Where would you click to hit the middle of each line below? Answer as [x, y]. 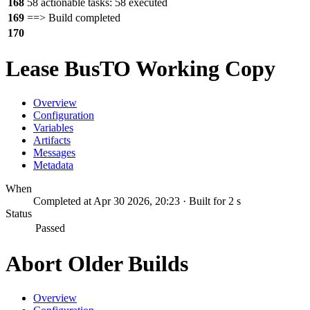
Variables [53, 127]
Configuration [64, 115]
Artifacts [52, 140]
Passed [50, 228]
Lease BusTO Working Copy [140, 69]
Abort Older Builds [97, 264]
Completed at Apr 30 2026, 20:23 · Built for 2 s [137, 201]
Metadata [53, 165]
